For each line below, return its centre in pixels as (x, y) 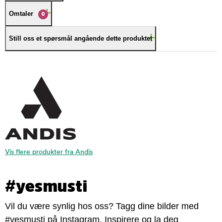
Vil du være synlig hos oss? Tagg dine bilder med (102, 206)
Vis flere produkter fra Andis (49, 152)
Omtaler (21, 14)
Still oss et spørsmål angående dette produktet (81, 38)
